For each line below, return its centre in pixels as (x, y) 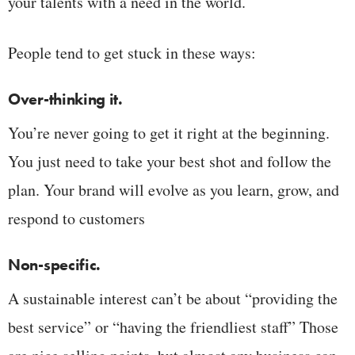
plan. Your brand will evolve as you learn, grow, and (174, 189)
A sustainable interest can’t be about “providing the (173, 298)
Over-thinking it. (65, 99)
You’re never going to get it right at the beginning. (169, 132)
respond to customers (76, 218)
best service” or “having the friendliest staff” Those (173, 326)
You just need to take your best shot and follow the (170, 161)
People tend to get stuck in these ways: (132, 52)
